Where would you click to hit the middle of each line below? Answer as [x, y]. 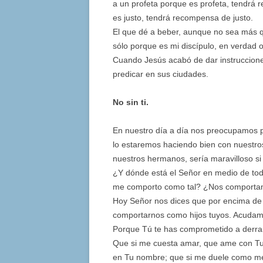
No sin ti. [131, 102]
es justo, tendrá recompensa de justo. [183, 18]
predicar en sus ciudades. [161, 74]
